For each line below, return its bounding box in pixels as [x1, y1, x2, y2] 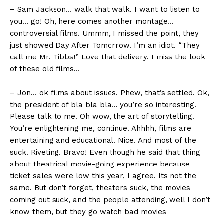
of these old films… [10, 64, 80, 74]
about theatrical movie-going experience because [10, 160, 190, 169]
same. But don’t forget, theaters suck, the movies [10, 183, 190, 193]
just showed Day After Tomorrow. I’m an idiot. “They [10, 41, 200, 50]
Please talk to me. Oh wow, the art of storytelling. [10, 112, 194, 121]
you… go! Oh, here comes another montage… [10, 17, 173, 26]
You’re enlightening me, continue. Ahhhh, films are [10, 124, 191, 133]
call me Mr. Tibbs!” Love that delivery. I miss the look [10, 53, 205, 62]
